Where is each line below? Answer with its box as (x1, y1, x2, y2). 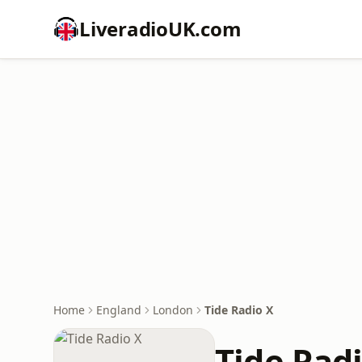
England (96, 302, 141, 318)
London (153, 302, 193, 318)
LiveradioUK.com (79, 15, 242, 42)
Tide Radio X (204, 302, 273, 318)
